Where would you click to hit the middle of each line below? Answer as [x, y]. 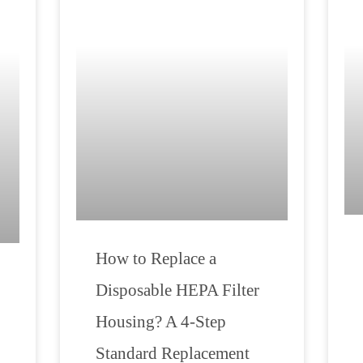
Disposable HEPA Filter [177, 290]
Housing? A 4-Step [160, 322]
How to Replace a [156, 259]
